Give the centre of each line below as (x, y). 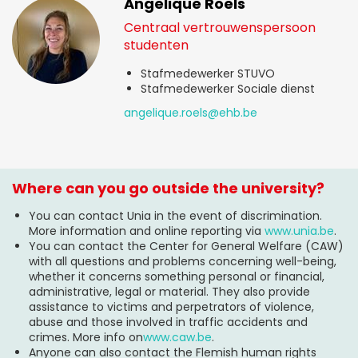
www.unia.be (299, 231)
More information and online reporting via (147, 231)
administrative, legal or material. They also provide (169, 292)
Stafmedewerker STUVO (208, 73)
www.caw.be (177, 337)
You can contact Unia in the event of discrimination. (175, 216)
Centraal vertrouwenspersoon (220, 27)
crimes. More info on (86, 337)
